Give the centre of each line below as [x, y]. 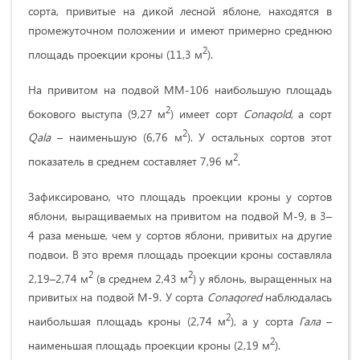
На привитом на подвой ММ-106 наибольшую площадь [180, 89]
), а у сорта [264, 321]
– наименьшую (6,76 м [117, 137]
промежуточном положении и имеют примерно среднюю [180, 31]
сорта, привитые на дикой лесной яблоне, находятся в [180, 11]
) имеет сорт [207, 113]
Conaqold [267, 113]
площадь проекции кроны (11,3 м [115, 54]
